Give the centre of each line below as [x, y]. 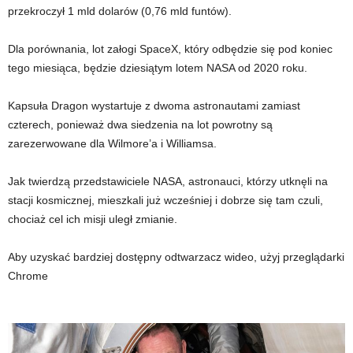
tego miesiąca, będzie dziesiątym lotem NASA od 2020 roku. [158, 68]
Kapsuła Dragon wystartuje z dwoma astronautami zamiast [154, 106]
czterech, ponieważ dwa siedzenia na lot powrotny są [140, 125]
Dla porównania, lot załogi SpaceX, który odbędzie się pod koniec [170, 49]
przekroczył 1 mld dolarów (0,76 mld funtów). [120, 11]
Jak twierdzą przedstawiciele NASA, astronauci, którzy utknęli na [168, 182]
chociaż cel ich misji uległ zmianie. [93, 219]
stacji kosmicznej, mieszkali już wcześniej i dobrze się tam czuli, [165, 201]
